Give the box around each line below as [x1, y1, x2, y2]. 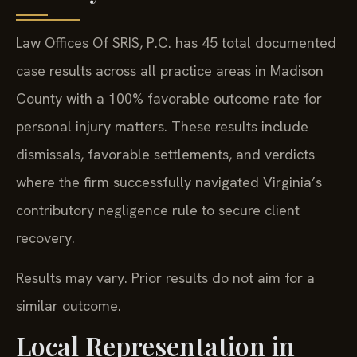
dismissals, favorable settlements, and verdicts [16, 145, 315, 164]
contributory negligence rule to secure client [16, 201, 300, 220]
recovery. [16, 229, 75, 248]
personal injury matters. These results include [16, 117, 308, 136]
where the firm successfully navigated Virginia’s [16, 173, 322, 192]
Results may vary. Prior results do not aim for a [16, 268, 315, 287]
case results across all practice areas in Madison [16, 61, 324, 80]
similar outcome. [16, 296, 121, 315]
